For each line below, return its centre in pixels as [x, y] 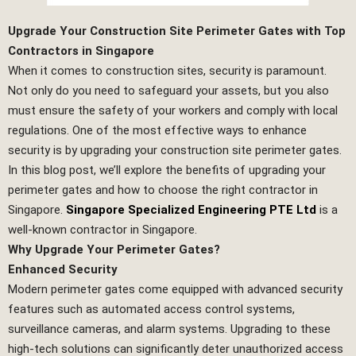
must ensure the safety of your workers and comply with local [173, 111]
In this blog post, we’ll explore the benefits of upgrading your [167, 170]
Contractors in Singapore [81, 51]
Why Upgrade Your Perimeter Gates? [114, 250]
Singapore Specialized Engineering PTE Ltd [191, 210]
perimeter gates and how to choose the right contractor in [163, 190]
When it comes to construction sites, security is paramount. [167, 71]
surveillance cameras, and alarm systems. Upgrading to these [169, 329]
